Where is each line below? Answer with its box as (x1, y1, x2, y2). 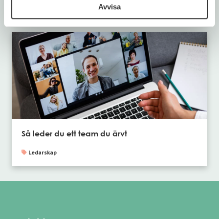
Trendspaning (59, 4, 97, 12)
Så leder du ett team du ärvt (22, 128, 127, 138)
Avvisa (98, 2, 121, 11)
